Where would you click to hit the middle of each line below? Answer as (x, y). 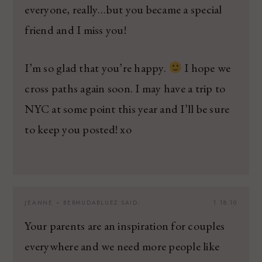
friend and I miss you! (75, 30)
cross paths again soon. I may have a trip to (125, 88)
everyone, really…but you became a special (123, 9)
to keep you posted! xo (78, 129)
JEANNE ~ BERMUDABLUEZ (72, 202)
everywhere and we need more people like (122, 246)
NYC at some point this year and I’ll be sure (127, 108)
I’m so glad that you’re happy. (97, 68)
